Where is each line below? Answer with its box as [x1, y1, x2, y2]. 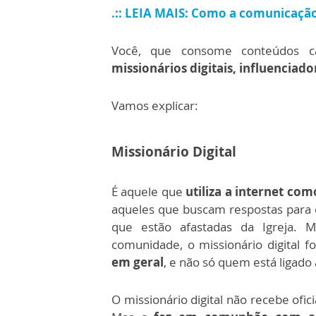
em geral [111, 254, 164, 270]
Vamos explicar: [111, 97, 198, 114]
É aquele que [111, 183, 186, 200]
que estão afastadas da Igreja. [111, 219, 305, 235]
